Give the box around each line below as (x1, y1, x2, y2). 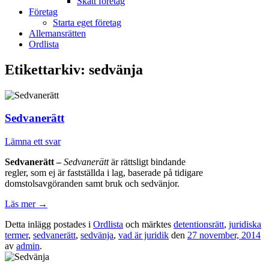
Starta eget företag (53, 17, 121, 28)
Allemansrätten (29, 28, 86, 38)
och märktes (123, 219, 174, 230)
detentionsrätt (174, 219, 224, 230)
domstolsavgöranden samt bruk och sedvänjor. (5, 178, 180, 189)
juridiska (229, 219, 261, 230)
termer (5, 230, 28, 241)
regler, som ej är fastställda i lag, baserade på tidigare (5, 168, 203, 178)
